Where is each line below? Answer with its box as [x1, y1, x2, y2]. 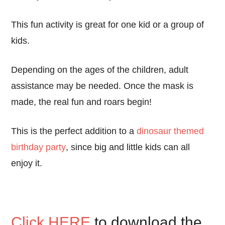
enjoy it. [11, 158, 43, 168]
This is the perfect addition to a [11, 126, 137, 136]
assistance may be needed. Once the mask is [11, 81, 194, 91]
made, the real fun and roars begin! [11, 97, 152, 107]
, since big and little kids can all [66, 142, 190, 152]
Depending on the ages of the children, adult [11, 65, 189, 75]
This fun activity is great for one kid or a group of [11, 20, 204, 30]
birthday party [11, 142, 66, 152]
